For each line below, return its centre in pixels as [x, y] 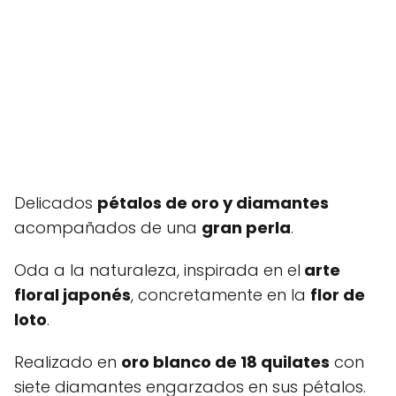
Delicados [56, 203]
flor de [338, 295]
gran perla [246, 228]
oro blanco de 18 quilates [225, 362]
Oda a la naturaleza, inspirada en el [157, 270]
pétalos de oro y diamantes [213, 203]
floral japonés [72, 295]
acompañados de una [108, 228]
